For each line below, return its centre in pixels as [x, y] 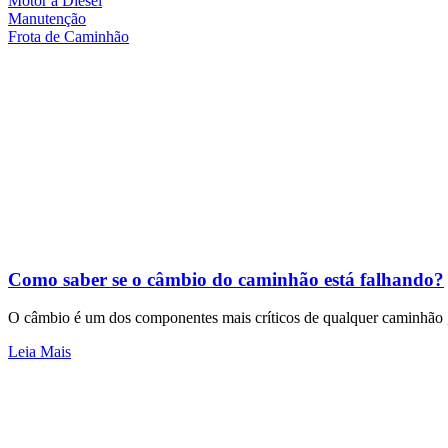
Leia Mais [39, 352]
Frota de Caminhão [68, 36]
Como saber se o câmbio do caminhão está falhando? [226, 279]
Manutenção [47, 18]
